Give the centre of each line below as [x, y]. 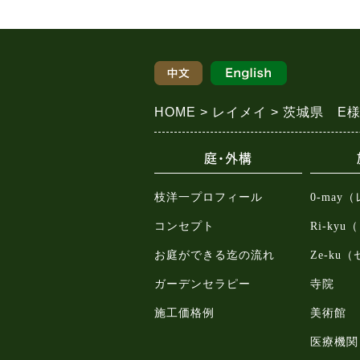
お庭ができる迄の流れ [215, 256]
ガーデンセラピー [202, 284]
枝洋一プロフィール [209, 198]
